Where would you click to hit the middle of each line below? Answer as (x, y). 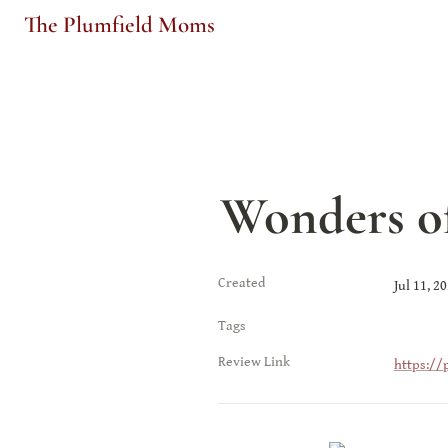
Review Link (254, 362)
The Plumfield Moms (119, 24)
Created (241, 283)
